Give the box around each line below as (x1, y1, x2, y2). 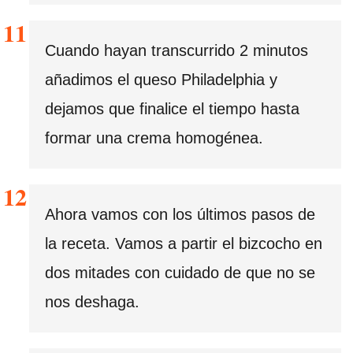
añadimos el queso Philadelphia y (45, 71, 277, 89)
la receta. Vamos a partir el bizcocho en (45, 235, 322, 253)
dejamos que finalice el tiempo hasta (45, 100, 299, 118)
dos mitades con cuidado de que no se (45, 264, 315, 282)
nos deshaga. (45, 293, 139, 311)
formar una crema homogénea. (45, 129, 263, 147)
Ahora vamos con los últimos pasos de (45, 206, 315, 224)
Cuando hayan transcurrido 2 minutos (45, 42, 308, 60)
